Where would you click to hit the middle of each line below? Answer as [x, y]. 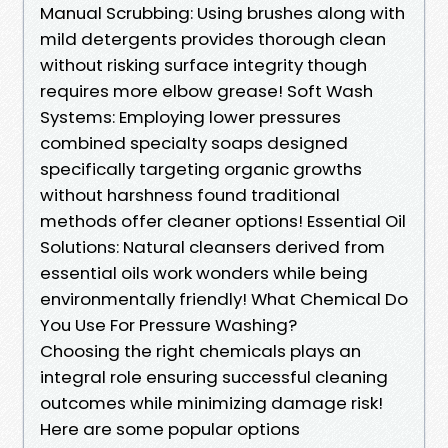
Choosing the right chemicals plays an [200, 350]
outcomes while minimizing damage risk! [211, 402]
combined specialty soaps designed [194, 142]
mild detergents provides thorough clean [213, 38]
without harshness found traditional [190, 194]
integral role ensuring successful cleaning [214, 376]
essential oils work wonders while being [204, 272]
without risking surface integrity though [203, 64]
